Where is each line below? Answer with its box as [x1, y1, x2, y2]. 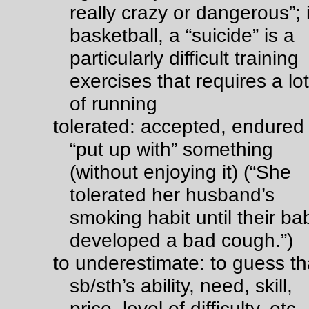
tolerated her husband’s [70, 183, 275, 206]
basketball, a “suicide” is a [70, 24, 295, 46]
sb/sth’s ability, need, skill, [70, 275, 292, 297]
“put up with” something [70, 138, 273, 160]
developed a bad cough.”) [70, 229, 293, 251]
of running [70, 92, 157, 114]
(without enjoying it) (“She [70, 161, 291, 183]
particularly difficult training [70, 47, 299, 69]
